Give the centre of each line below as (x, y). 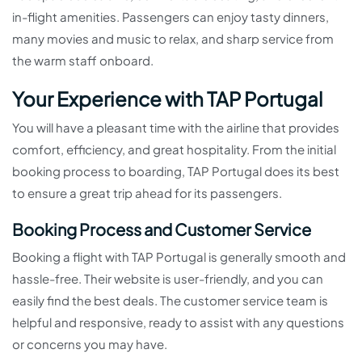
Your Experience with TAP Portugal (168, 99)
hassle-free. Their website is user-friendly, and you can (168, 279)
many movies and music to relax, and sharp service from (173, 39)
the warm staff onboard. (83, 61)
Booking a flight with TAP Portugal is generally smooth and (179, 257)
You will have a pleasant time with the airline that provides (176, 128)
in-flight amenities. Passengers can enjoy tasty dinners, (170, 17)
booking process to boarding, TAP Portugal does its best (176, 171)
